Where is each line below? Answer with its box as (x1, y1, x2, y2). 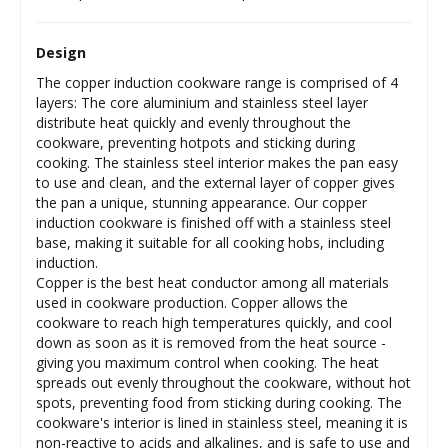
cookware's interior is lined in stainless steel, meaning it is (36, 412, 408, 432)
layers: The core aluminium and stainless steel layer (36, 92, 368, 112)
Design (36, 42, 86, 62)
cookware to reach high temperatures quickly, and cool (36, 312, 392, 332)
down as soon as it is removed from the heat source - (36, 332, 386, 352)
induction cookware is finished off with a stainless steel (36, 212, 391, 232)
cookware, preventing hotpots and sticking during (36, 132, 355, 152)
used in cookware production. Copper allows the (36, 292, 348, 312)
